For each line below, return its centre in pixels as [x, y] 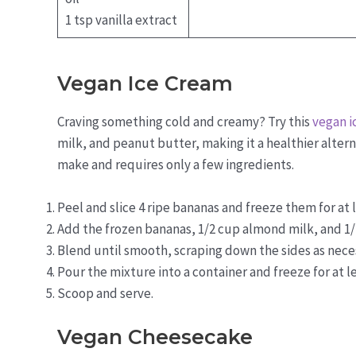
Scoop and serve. [105, 294]
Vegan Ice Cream [145, 84]
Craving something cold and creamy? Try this [185, 122]
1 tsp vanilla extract [121, 19]
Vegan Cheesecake [155, 337]
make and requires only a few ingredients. [176, 165]
